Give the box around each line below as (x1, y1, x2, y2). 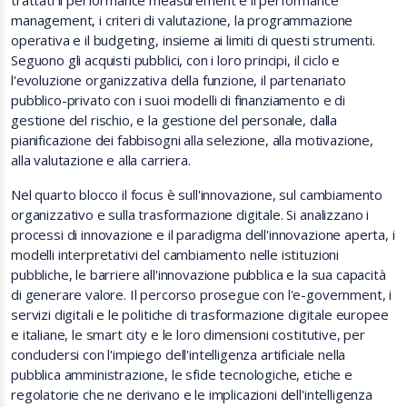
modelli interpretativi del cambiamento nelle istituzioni (11, 245, 340, 263)
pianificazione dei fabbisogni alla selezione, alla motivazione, (11, 131, 373, 149)
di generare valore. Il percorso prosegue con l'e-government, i (11, 285, 392, 303)
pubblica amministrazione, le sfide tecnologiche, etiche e (11, 365, 352, 383)
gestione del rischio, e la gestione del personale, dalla (11, 111, 338, 129)
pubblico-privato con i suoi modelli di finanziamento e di (11, 91, 345, 109)
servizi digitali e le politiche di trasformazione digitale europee (11, 305, 389, 323)
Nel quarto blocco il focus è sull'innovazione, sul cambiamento (11, 185, 383, 203)
